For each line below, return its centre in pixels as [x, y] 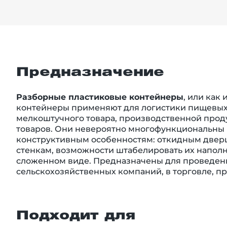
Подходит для [76, 216]
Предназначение [90, 72]
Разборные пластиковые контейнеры [100, 97]
